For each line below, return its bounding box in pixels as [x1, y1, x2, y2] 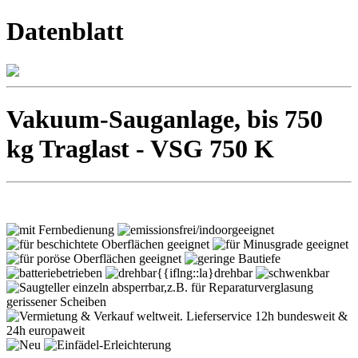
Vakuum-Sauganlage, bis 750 [6, 105, 323, 134]
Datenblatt [6, 17, 124, 46]
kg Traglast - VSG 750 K [6, 134, 274, 164]
